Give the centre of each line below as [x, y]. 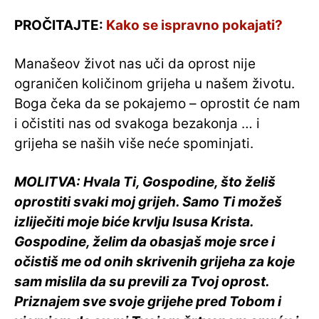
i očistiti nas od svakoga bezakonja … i [137, 124]
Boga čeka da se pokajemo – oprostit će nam [157, 104]
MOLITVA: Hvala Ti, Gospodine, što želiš [145, 182]
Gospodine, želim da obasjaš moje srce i [145, 242]
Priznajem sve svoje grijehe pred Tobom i [148, 302]
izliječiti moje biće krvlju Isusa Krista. [134, 222]
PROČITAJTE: [60, 26]
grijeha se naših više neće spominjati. [134, 144]
